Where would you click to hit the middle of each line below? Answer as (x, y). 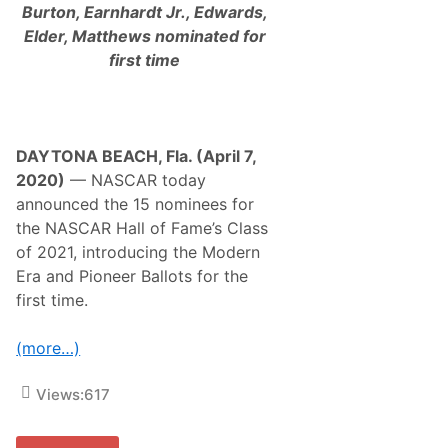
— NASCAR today (136, 179)
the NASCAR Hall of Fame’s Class (142, 227)
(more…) (48, 347)
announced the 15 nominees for (135, 203)
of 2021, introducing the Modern (138, 251)
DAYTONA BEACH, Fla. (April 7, (136, 155)
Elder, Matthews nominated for (144, 35)
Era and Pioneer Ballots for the (132, 275)
